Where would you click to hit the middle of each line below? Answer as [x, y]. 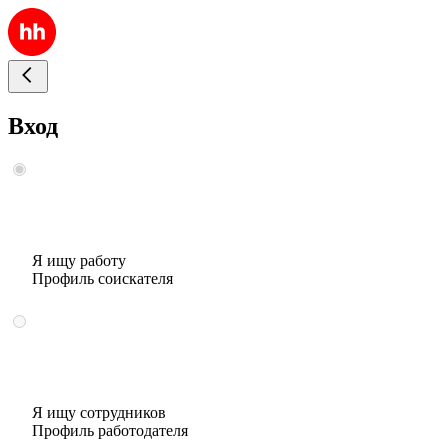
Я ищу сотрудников [99, 412]
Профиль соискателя [102, 278]
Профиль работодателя [110, 430]
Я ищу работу [79, 260]
